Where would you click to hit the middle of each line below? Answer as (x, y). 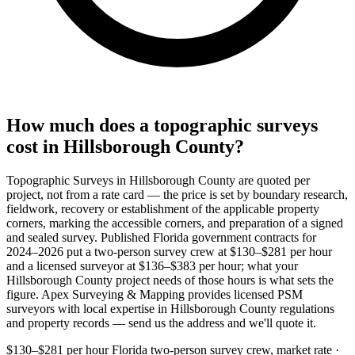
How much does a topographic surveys (162, 125)
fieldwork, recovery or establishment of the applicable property (163, 208)
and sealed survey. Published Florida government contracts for (161, 237)
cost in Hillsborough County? (125, 146)
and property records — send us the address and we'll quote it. (161, 323)
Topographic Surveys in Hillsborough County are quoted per (158, 180)
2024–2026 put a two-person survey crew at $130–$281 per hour (169, 251)
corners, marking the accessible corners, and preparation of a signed (175, 223)
